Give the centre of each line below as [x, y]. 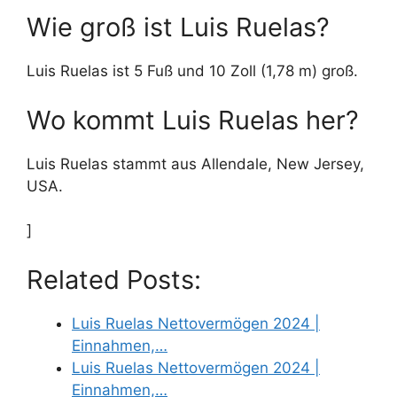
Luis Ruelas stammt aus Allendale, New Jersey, [195, 163]
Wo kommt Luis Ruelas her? [193, 120]
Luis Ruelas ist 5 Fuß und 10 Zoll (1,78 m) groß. [192, 71]
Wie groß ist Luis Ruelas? [178, 27]
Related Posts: [114, 279]
